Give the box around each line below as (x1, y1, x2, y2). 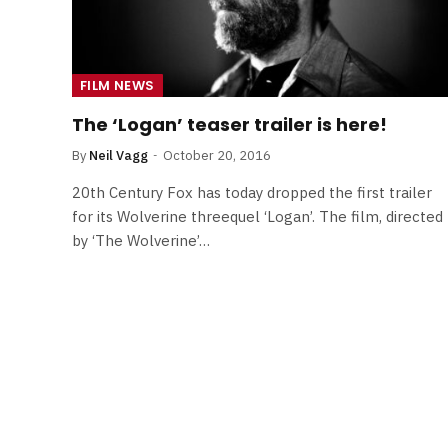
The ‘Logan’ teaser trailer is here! (72, 111, 387, 137)
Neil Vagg (89, 146, 148, 164)
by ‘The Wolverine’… (72, 230, 210, 250)
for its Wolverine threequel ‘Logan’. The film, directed (72, 206, 443, 226)
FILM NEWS (80, 75, 155, 95)
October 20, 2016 (163, 146, 271, 164)
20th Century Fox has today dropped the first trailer (72, 182, 432, 202)
